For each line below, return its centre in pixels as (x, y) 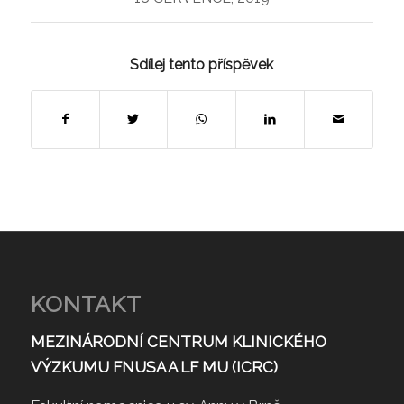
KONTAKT (86, 303)
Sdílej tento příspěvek (202, 65)
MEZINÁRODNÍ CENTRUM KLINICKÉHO (178, 342)
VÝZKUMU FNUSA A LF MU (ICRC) (156, 367)
